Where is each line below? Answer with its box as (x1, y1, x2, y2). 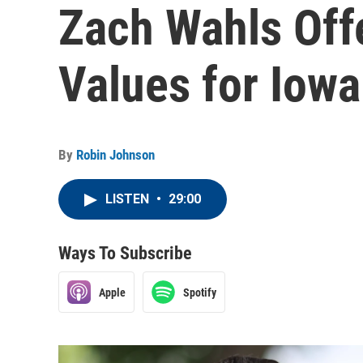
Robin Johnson (76, 147, 155, 163)
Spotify (183, 285, 216, 299)
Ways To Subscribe (58, 243, 192, 263)
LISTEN (105, 191, 152, 207)
